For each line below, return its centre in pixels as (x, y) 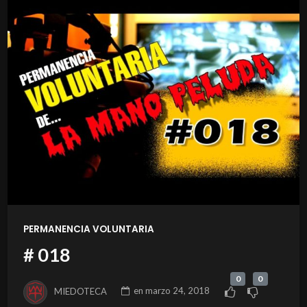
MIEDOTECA (81, 291)
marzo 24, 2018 (178, 291)
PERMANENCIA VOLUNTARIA (88, 229)
